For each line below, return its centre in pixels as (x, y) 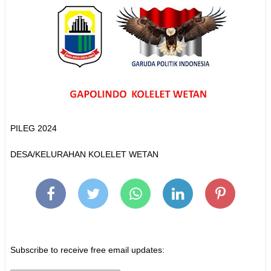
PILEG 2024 (34, 128)
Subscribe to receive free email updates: (87, 250)
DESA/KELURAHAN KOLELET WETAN (84, 154)
